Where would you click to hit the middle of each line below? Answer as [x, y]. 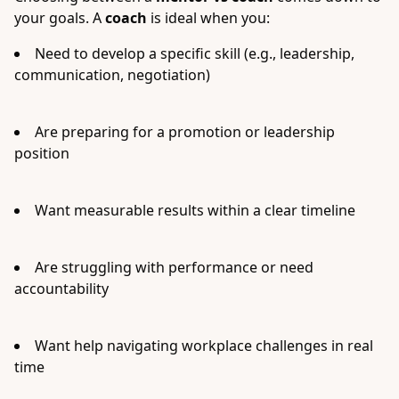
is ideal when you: [208, 18]
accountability [61, 289]
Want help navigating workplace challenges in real [204, 346]
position [42, 153]
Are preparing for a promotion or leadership [185, 132]
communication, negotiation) [112, 75]
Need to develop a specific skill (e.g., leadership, [195, 53]
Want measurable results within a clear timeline [195, 210]
